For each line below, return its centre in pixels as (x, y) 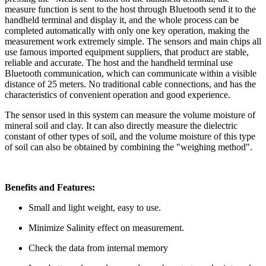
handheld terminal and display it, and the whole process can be (122, 20)
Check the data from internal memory (98, 248)
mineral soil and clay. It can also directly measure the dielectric (121, 126)
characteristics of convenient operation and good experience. (118, 95)
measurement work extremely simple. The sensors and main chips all (133, 42)
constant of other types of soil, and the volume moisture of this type (130, 137)
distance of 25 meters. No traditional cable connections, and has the (130, 84)
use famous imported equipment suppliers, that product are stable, (127, 52)
